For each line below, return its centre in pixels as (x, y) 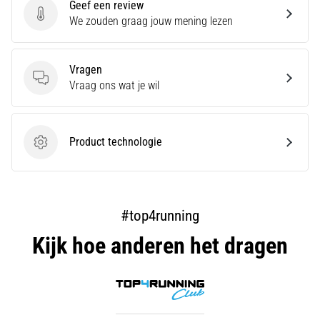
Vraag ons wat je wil (114, 86)
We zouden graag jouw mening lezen (151, 21)
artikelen (41, 11)
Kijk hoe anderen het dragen (160, 246)
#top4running (160, 216)
